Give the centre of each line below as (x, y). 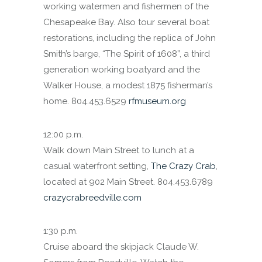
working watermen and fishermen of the (126, 6)
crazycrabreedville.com (92, 198)
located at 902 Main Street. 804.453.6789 (128, 182)
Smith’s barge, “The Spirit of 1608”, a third (127, 54)
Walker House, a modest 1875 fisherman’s (128, 85)
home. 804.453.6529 (86, 101)
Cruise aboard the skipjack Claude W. (121, 247)
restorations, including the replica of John (130, 38)
